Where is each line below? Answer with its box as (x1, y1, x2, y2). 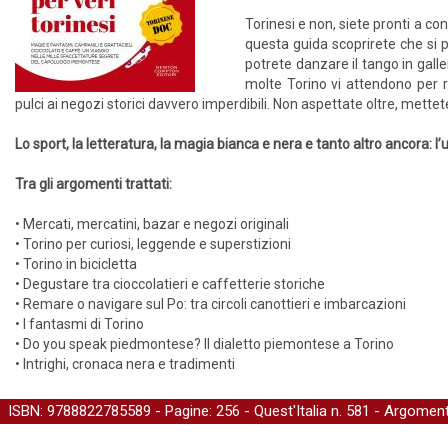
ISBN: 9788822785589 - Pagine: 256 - (8, 402, 254, 420)
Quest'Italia (254, 402, 327, 420)
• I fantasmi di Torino (15, 316, 144, 332)
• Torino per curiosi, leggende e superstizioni (15, 236, 291, 252)
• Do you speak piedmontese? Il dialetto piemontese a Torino (15, 336, 394, 352)
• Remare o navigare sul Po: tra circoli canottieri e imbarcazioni (15, 296, 406, 312)
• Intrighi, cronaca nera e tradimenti (15, 356, 235, 372)
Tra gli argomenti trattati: (15, 176, 172, 192)
